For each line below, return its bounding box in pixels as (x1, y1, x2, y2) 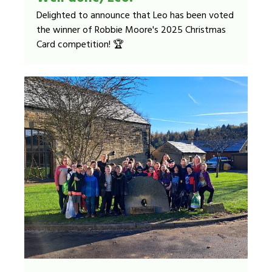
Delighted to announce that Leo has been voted (36, 8, 234, 24)
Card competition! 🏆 (36, 37, 124, 53)
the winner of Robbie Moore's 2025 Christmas (36, 22, 226, 38)
